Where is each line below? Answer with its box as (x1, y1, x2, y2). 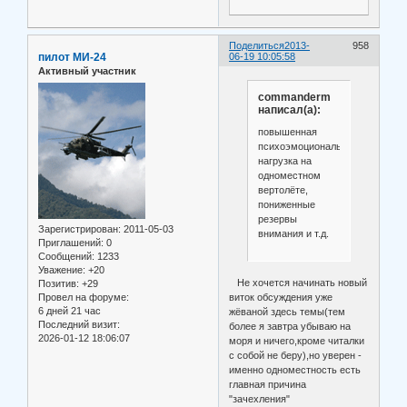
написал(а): (257, 104, 321, 117)
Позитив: (38, 277, 79, 289)
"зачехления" (229, 392, 291, 404)
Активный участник (38, 65, 136, 77)
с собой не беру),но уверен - (229, 349, 362, 361)
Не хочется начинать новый (229, 276, 368, 288)
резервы (257, 213, 297, 224)
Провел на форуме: (38, 291, 129, 303)
